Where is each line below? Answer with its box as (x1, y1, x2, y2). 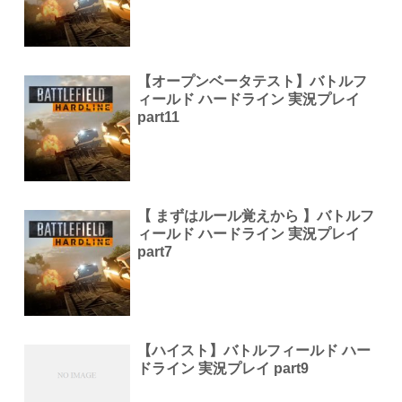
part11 (137, 109, 180, 125)
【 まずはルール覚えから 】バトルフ (137, 207, 375, 223)
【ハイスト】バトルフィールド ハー (137, 343, 371, 359)
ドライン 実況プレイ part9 (137, 361, 310, 377)
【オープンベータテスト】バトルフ (137, 73, 368, 89)
